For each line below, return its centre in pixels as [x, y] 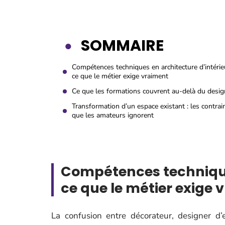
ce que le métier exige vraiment [120, 76]
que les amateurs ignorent [113, 115]
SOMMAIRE [122, 46]
